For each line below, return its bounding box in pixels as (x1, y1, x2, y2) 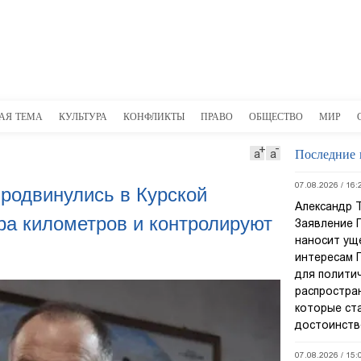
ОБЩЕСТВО (249, 110, 303, 122)
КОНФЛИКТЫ (123, 110, 185, 122)
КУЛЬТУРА (59, 110, 107, 122)
